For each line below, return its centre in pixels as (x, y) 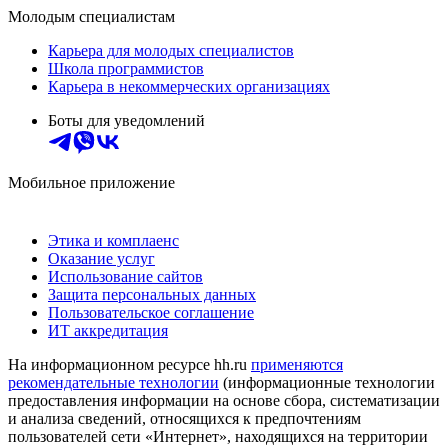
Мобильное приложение (91, 182)
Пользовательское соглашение (151, 312)
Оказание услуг (101, 258)
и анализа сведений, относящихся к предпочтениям (184, 418)
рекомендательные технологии (113, 382)
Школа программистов (126, 68)
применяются (297, 364)
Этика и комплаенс (113, 240)
